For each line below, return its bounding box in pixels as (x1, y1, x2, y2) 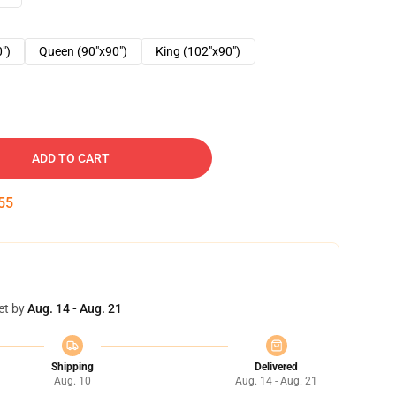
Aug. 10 (53, 375, 91, 387)
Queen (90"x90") (39, 44, 127, 58)
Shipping (50, 361, 94, 373)
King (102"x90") (156, 44, 240, 58)
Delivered (255, 361, 298, 373)
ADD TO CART (32, 151, 110, 165)
